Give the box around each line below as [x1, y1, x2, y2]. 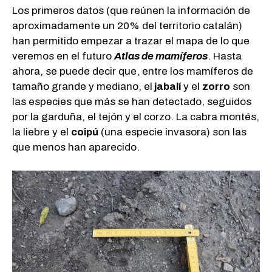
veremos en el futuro [12, 50, 114, 63]
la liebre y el [12, 126, 71, 138]
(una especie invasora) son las [98, 126, 246, 138]
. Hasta [208, 50, 242, 63]
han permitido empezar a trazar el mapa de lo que [12, 35, 250, 47]
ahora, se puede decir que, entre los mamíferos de [12, 66, 253, 78]
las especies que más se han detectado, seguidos [12, 96, 251, 108]
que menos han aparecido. [12, 141, 140, 154]
